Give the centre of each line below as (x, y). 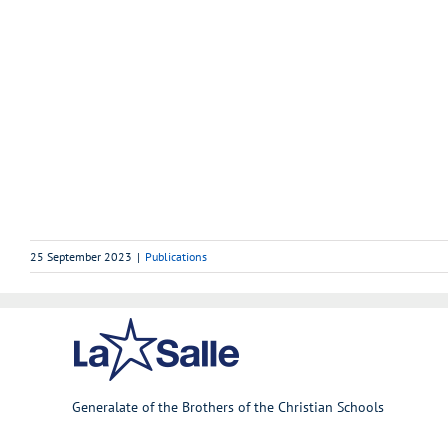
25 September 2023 (81, 257)
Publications (176, 257)
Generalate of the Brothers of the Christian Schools (228, 407)
